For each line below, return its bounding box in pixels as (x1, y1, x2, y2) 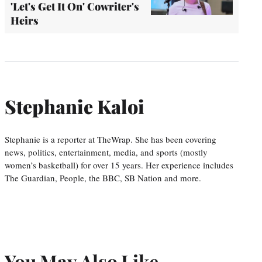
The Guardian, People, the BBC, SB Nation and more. (5, 171, 201, 184)
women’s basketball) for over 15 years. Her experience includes (5, 158, 233, 171)
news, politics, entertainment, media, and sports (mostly (5, 146, 208, 158)
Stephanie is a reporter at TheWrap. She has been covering (5, 133, 216, 145)
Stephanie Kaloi (5, 94, 144, 119)
